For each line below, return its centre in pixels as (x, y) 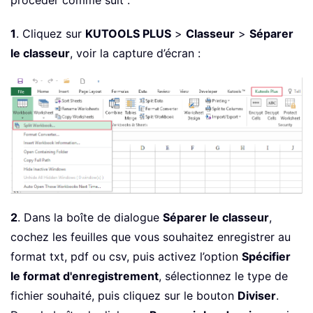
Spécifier (266, 256)
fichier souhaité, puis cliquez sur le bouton (124, 295)
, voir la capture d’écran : (135, 53)
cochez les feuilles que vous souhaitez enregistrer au (151, 236)
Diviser (257, 295)
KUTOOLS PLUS (128, 33)
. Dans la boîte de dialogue (90, 217)
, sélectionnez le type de (223, 276)
